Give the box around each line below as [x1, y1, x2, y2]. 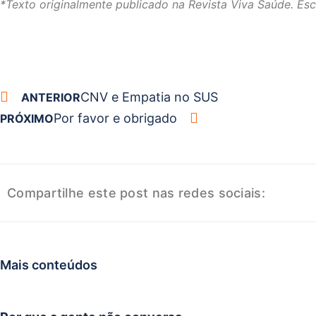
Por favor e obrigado [54, 111, 177, 126]
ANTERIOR [21, 90, 80, 105]
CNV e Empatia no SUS [80, 90, 218, 105]
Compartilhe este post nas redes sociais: [7, 186, 265, 201]
